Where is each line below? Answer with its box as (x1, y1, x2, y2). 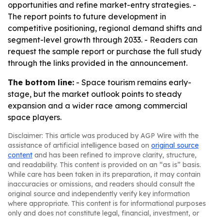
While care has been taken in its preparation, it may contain (8, 170, 201, 179)
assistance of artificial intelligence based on (8, 141, 151, 150)
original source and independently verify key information (8, 189, 190, 198)
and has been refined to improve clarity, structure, (32, 151, 197, 159)
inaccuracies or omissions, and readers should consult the (8, 180, 195, 188)
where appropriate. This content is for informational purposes (8, 199, 206, 208)
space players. (8, 112, 62, 122)
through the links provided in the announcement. (8, 58, 187, 68)
